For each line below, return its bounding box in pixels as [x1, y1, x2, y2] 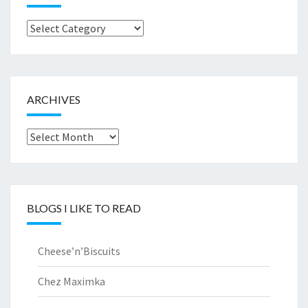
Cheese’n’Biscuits [38, 244, 120, 258]
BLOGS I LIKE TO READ [27, 201, 141, 215]
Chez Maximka [38, 274, 105, 289]
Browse [26, 21, 61, 35]
